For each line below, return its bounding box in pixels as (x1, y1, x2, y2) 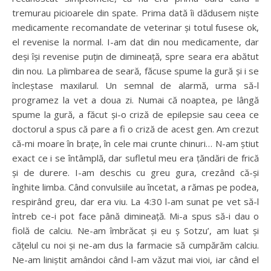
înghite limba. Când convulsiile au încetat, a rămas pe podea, (12, 181, 259, 194)
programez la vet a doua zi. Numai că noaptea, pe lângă (12, 94, 259, 106)
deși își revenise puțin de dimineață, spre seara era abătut (12, 50, 259, 63)
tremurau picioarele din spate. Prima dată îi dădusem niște (12, 7, 259, 19)
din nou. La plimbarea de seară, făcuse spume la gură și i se (12, 65, 259, 77)
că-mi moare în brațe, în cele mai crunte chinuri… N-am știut (12, 137, 259, 150)
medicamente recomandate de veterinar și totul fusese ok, (12, 21, 259, 34)
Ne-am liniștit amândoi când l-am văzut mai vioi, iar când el (12, 253, 259, 266)
